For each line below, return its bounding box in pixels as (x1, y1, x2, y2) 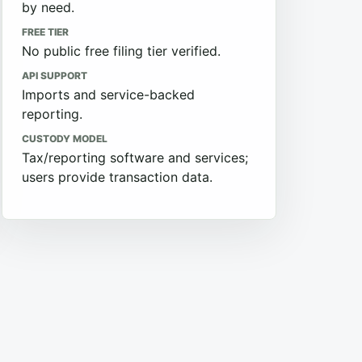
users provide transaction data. (22, 169, 213, 185)
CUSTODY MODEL (22, 133, 107, 145)
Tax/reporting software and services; (22, 149, 248, 166)
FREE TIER (22, 26, 69, 38)
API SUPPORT (22, 69, 87, 82)
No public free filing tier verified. (22, 43, 221, 59)
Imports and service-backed (22, 86, 195, 103)
